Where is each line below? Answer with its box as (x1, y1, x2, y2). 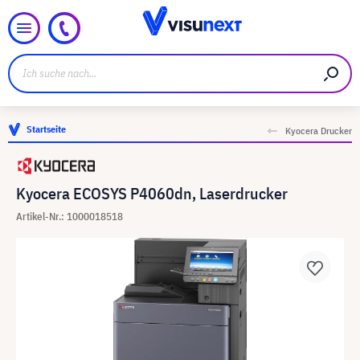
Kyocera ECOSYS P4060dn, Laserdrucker (16, 182, 288, 204)
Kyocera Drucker (285, 125, 352, 137)
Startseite (27, 123, 66, 135)
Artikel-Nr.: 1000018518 (16, 210, 123, 223)
